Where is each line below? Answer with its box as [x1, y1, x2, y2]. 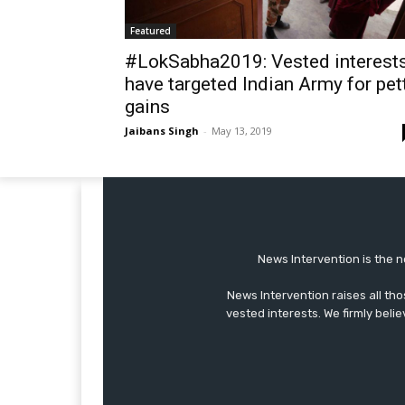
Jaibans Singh [125, 124, 199, 138]
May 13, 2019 [212, 124, 272, 138]
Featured [130, 24, 171, 38]
